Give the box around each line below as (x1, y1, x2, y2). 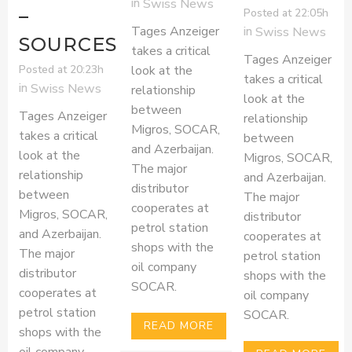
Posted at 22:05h (243, 5, 328, 20)
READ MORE (143, 317, 214, 333)
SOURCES (19, 33, 118, 57)
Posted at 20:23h (19, 61, 104, 77)
